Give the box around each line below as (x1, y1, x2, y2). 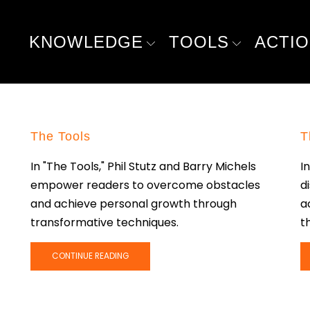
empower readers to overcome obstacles (30, 176, 260, 193)
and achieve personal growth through (30, 195, 237, 212)
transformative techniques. (30, 214, 179, 230)
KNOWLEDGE (28, 32, 143, 51)
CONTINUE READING (51, 250, 129, 262)
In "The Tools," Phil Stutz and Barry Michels (30, 158, 256, 174)
